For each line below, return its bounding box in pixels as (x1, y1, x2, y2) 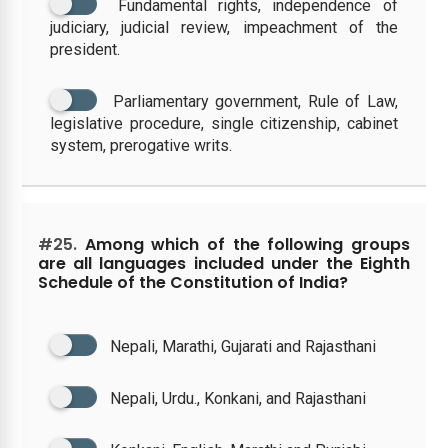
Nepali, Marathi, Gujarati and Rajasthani (110, 336, 377, 356)
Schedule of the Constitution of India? (38, 270, 349, 294)
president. (50, 39, 121, 59)
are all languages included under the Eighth (38, 251, 410, 275)
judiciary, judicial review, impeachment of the (50, 17, 398, 37)
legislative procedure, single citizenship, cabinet (50, 113, 398, 133)
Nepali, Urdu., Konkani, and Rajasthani (110, 388, 367, 408)
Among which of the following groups (77, 232, 410, 256)
